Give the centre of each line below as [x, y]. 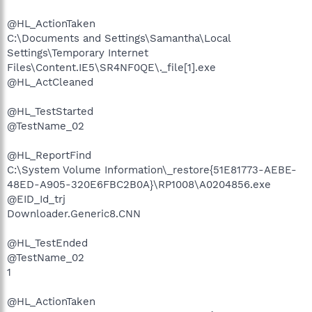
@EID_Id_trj [36, 199]
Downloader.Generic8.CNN [74, 214]
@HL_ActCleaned [50, 82]
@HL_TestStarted [50, 111]
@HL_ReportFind [49, 155]
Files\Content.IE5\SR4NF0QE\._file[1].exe [111, 68]
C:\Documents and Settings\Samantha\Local [119, 38]
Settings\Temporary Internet [78, 53]
